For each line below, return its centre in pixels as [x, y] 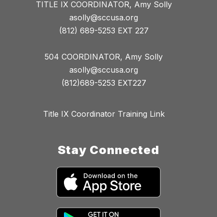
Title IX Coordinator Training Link [104, 114]
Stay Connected [108, 150]
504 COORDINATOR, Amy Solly [104, 56]
